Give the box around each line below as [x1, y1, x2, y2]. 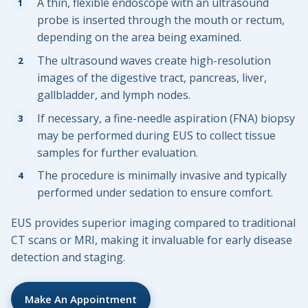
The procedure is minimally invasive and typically [37, 168, 287, 184]
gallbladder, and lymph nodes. [37, 87, 190, 102]
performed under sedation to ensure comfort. [37, 185, 273, 201]
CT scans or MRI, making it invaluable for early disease [11, 232, 292, 247]
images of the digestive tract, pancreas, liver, [37, 69, 267, 85]
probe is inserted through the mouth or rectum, [37, 12, 285, 28]
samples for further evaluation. [37, 144, 198, 160]
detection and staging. [11, 249, 125, 265]
